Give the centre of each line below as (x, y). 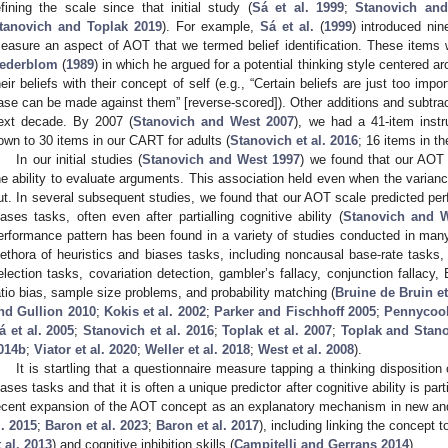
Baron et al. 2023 (96, 425)
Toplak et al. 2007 (277, 330)
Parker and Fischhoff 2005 (294, 311)
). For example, (210, 26)
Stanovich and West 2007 (214, 121)
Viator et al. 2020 (85, 349)
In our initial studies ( (79, 159)
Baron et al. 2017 (207, 425)
